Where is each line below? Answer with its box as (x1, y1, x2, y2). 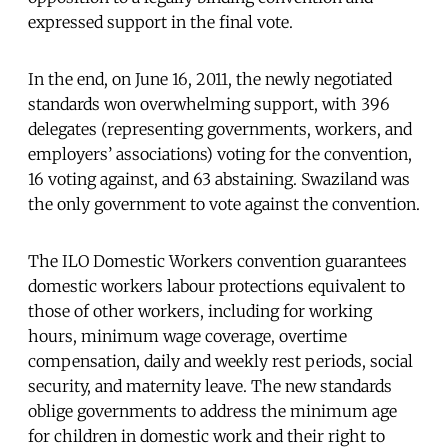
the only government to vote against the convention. (28, 193, 420, 214)
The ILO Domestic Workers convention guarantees (28, 250, 407, 271)
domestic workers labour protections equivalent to (28, 275, 405, 296)
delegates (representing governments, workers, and (28, 118, 412, 139)
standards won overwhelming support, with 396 (28, 93, 390, 114)
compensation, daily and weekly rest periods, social (28, 350, 413, 371)
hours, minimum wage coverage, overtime (28, 325, 347, 346)
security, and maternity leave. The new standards (28, 375, 392, 396)
